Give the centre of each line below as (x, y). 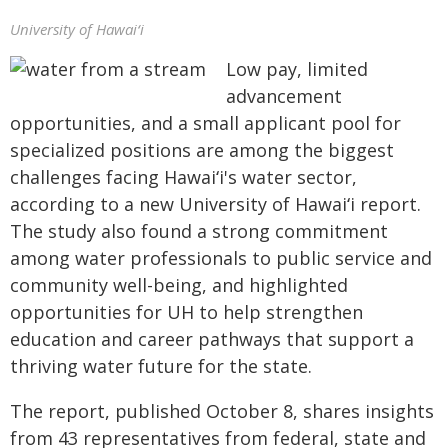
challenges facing (87, 177)
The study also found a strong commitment (199, 231)
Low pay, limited (297, 69)
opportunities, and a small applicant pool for (205, 123)
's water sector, (290, 177)
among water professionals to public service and (221, 258)
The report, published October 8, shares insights (222, 411)
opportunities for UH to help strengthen (186, 312)
